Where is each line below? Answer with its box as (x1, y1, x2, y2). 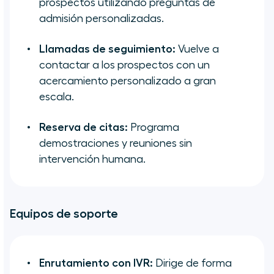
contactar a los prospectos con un (39, 59, 210, 71)
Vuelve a (176, 43, 219, 55)
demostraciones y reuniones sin (39, 138, 192, 149)
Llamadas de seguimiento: (39, 43, 176, 55)
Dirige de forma (153, 257, 232, 269)
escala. (39, 91, 74, 103)
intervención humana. (39, 154, 146, 165)
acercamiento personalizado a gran (39, 75, 216, 87)
